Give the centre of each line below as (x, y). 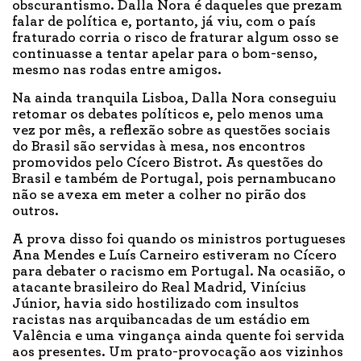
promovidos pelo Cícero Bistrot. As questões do (168, 162)
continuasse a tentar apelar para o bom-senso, (165, 54)
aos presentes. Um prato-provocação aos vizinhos (178, 352)
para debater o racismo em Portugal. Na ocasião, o (179, 271)
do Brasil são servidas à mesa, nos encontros (159, 146)
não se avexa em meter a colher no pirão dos (159, 195)
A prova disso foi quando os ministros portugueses (179, 239)
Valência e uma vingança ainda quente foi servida (178, 336)
